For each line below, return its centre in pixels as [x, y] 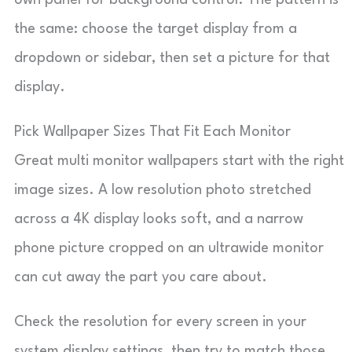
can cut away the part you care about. [141, 277]
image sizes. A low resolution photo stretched [163, 190]
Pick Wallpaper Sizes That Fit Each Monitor [152, 132]
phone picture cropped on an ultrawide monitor [169, 248]
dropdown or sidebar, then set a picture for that [172, 58]
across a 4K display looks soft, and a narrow [159, 219]
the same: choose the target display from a [156, 29]
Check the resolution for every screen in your [160, 322]
